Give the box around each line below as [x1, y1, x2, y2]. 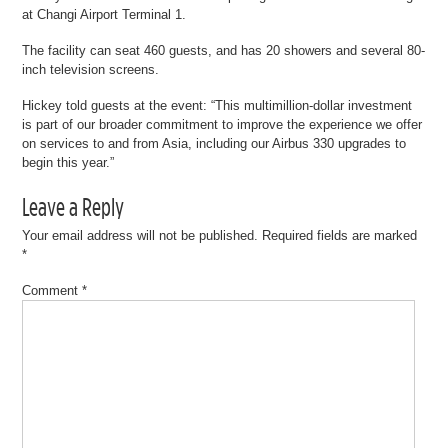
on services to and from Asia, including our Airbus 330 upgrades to [22, 135, 407, 151]
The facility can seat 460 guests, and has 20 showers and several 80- [22, 42, 426, 58]
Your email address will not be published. [22, 228, 259, 244]
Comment [22, 283, 83, 299]
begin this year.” [22, 154, 115, 170]
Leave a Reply [22, 193, 125, 222]
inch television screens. [22, 61, 160, 77]
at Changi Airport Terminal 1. [22, 7, 187, 23]
